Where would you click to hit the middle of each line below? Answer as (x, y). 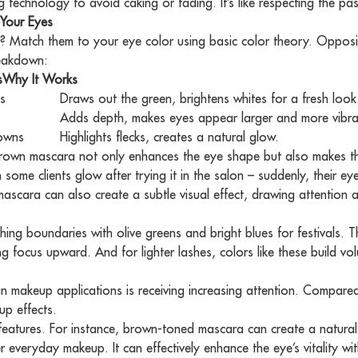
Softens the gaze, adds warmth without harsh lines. (201, 80)
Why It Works (40, 80)
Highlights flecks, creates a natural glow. (170, 137)
